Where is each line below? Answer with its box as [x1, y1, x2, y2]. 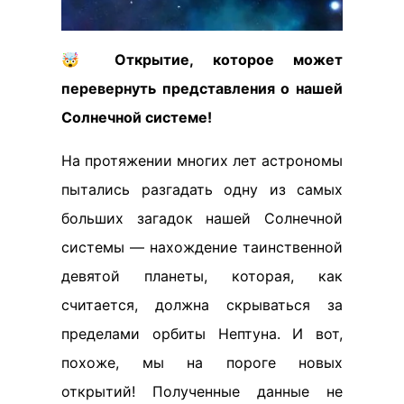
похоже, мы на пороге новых [61, 353, 343, 372]
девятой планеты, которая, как [61, 267, 343, 285]
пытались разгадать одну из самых [61, 180, 343, 198]
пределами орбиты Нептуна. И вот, [61, 325, 343, 343]
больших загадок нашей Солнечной [61, 209, 343, 227]
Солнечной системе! [61, 108, 212, 126]
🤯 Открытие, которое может [61, 50, 343, 69]
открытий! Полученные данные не [61, 382, 343, 400]
